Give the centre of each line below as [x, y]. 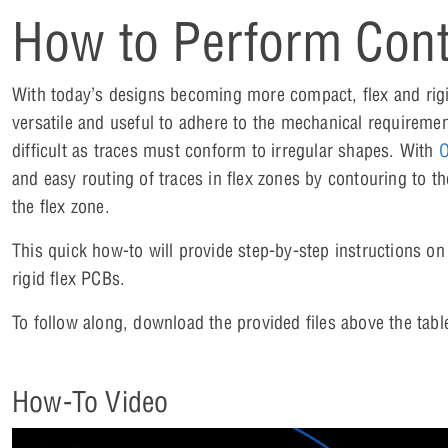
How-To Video [90, 402]
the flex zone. [61, 207]
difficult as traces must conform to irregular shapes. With [225, 151]
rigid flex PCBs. [69, 279]
